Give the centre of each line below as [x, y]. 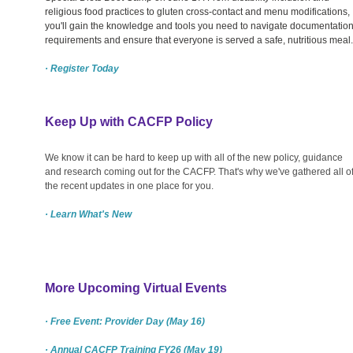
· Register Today [82, 68]
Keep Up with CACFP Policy [129, 121]
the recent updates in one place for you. [129, 186]
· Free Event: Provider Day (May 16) [125, 321]
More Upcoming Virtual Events [136, 288]
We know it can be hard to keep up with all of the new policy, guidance [194, 157]
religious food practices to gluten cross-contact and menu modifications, [197, 11]
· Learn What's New [88, 214]
